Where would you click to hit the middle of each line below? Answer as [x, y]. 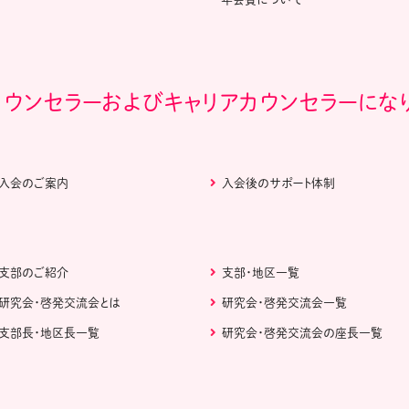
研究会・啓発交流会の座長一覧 [302, 333]
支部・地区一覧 [260, 273]
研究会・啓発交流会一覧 [284, 303]
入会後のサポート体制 [278, 184]
